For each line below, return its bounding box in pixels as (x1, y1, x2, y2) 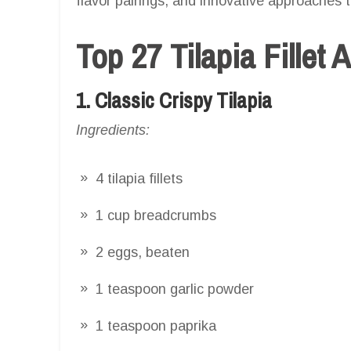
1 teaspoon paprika (96, 317, 216, 334)
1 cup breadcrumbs (96, 207, 216, 223)
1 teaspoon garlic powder (96, 280, 254, 297)
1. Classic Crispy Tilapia (76, 85, 272, 114)
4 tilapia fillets (96, 170, 183, 186)
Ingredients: (76, 121, 150, 138)
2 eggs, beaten (96, 244, 190, 260)
